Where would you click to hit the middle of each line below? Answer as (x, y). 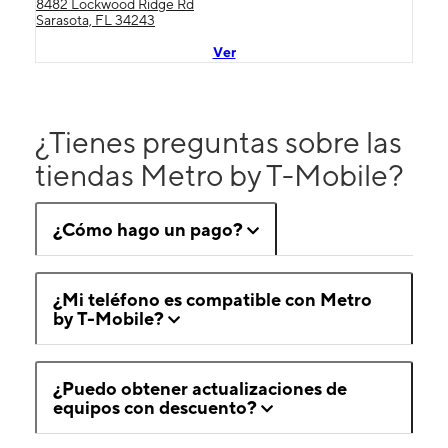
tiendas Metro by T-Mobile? (219, 175)
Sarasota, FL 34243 (95, 20)
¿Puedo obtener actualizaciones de (200, 389)
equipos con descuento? (155, 408)
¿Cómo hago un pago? (148, 230)
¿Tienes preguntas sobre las (218, 142)
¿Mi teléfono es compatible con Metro (212, 300)
